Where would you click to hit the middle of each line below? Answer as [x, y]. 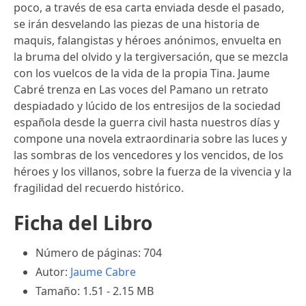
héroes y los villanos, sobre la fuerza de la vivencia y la [153, 171]
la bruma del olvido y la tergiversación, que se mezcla [151, 56]
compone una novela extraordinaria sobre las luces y [150, 138]
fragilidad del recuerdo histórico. [99, 187]
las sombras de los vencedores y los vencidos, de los [149, 155]
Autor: [53, 272]
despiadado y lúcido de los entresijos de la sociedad [147, 106]
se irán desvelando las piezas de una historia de [137, 24]
